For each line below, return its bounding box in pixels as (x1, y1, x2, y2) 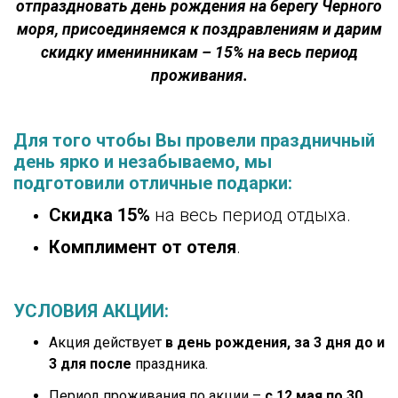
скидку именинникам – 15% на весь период (40, 43, 358, 61)
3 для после (49, 354, 131, 372)
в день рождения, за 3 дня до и (165, 333, 385, 351)
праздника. (131, 354, 208, 372)
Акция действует (49, 333, 165, 351)
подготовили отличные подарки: (13, 171, 292, 194)
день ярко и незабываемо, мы (13, 150, 272, 172)
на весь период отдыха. (150, 203, 351, 226)
